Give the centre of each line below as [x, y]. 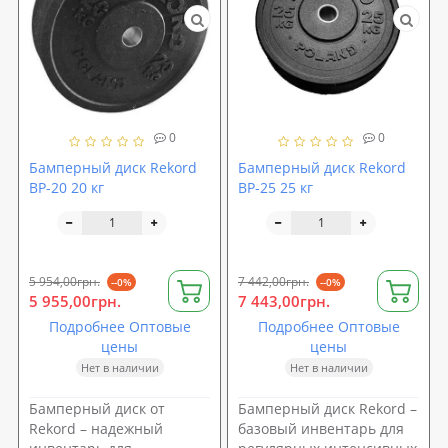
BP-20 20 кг [66, 187]
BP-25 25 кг [275, 187]
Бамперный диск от [97, 408]
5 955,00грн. [75, 300]
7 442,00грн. [273, 281]
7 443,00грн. [284, 300]
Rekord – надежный [96, 428]
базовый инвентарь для [321, 428]
